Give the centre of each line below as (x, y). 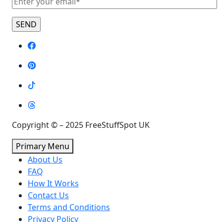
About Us (45, 160)
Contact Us (48, 195)
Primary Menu (43, 146)
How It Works (53, 184)
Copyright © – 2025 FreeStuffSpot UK (81, 125)
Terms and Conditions (69, 207)
